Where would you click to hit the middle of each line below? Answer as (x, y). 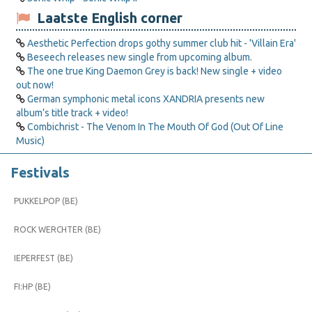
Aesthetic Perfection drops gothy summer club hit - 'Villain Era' (162, 43)
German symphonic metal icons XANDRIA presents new (146, 99)
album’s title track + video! (72, 113)
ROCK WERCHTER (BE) (57, 229)
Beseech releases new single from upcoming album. (140, 57)
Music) (30, 141)
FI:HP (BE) (32, 287)
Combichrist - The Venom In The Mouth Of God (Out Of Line (155, 127)
